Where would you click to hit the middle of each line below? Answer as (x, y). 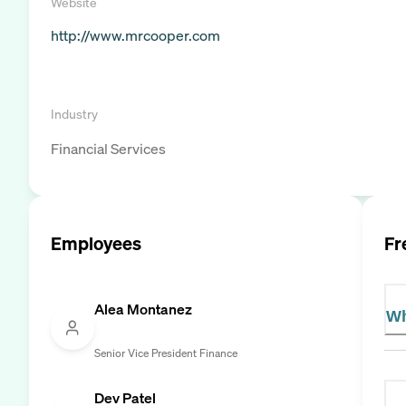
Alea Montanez (143, 309)
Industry (74, 114)
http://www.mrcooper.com (135, 35)
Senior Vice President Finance (166, 353)
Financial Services (108, 149)
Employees (96, 243)
